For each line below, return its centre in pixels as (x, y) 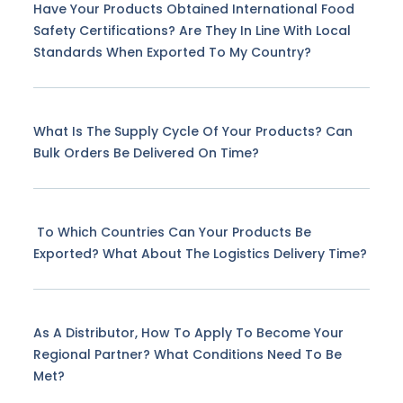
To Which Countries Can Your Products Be (172, 233)
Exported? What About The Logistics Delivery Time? (200, 254)
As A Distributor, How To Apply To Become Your (188, 333)
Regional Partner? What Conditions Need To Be (187, 355)
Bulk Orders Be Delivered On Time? (146, 153)
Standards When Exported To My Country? (172, 53)
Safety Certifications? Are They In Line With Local (192, 31)
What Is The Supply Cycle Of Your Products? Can (193, 132)
